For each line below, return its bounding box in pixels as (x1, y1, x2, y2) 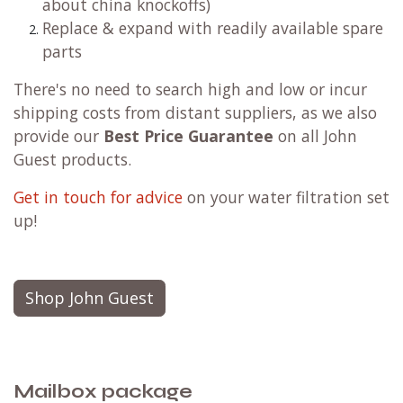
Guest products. (13, 148, 136, 171)
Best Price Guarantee (103, 125, 278, 148)
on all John (278, 125, 357, 148)
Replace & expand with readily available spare (42, 17, 383, 40)
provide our (13, 125, 103, 148)
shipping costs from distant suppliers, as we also (13, 102, 377, 124)
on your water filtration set (183, 186, 390, 209)
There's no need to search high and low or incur (13, 78, 367, 101)
